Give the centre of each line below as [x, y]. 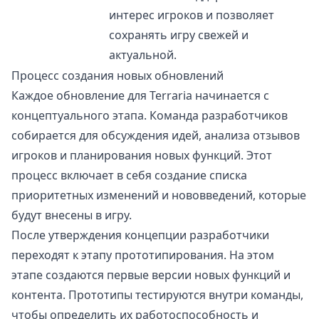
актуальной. [143, 55]
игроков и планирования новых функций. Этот [142, 156]
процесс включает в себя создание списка [129, 176]
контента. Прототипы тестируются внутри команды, [157, 295]
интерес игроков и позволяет [192, 15]
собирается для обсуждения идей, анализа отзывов [156, 136]
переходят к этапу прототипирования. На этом [143, 255]
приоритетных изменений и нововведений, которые [159, 195]
